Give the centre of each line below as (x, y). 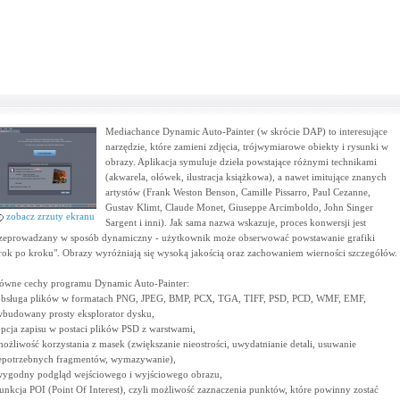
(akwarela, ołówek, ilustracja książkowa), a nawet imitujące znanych (246, 177)
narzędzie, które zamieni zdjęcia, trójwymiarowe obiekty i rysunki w (246, 146)
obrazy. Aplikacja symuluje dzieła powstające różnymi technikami (241, 162)
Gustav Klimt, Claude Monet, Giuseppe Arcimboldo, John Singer (239, 207)
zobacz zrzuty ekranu (49, 216)
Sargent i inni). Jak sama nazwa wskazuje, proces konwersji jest (235, 222)
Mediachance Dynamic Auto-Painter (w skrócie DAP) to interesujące (246, 131)
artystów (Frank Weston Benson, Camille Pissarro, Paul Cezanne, (237, 192)
